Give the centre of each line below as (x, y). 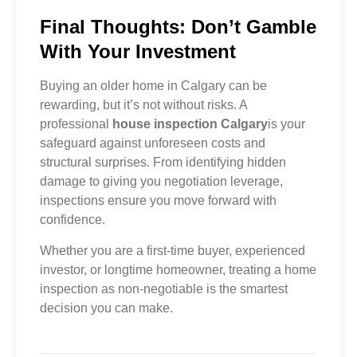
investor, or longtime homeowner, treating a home (178, 269)
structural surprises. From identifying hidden (163, 163)
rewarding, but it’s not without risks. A (143, 105)
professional (76, 124)
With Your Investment (138, 52)
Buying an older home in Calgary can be (153, 86)
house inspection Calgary (190, 124)
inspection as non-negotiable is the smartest (164, 288)
